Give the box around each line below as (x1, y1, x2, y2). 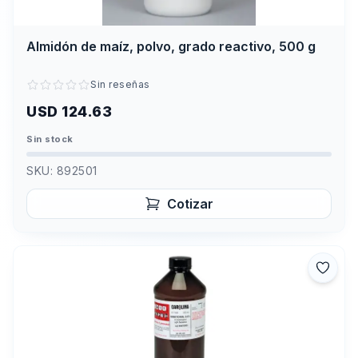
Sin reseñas (90, 78, 150, 90)
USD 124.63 (26, 102, 112, 120)
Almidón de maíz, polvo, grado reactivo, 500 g (26, 38, 316, 54)
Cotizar (166, 195, 214, 212)
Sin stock (26, 133, 74, 145)
